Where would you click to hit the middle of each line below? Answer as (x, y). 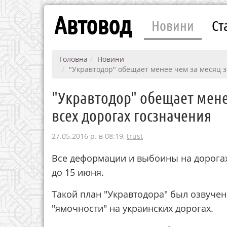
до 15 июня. (78, 172)
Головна (73, 59)
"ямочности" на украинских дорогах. (133, 208)
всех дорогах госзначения (131, 115)
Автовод (93, 24)
